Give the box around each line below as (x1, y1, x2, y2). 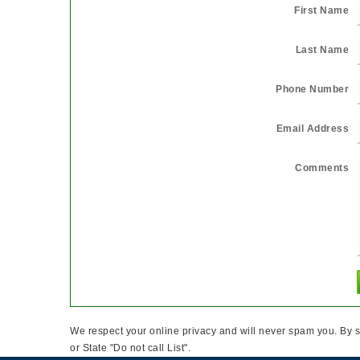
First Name (294, 5, 349, 16)
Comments (295, 162, 349, 174)
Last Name (295, 44, 349, 55)
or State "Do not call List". (70, 342, 190, 354)
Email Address (276, 123, 349, 134)
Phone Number (276, 84, 349, 95)
